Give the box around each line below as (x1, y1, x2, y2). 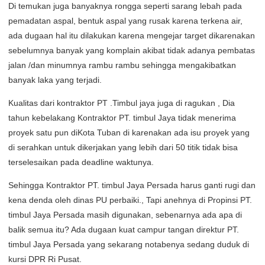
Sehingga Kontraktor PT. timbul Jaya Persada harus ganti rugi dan (8, 180, 256, 190)
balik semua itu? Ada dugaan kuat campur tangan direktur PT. (8, 225, 239, 234)
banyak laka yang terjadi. (8, 75, 102, 85)
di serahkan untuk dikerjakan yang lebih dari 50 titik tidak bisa (8, 143, 238, 152)
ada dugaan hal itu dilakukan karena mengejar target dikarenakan (8, 31, 255, 40)
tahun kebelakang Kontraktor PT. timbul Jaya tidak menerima (8, 113, 236, 122)
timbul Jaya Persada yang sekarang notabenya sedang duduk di (8, 240, 249, 249)
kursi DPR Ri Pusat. (8, 254, 82, 264)
